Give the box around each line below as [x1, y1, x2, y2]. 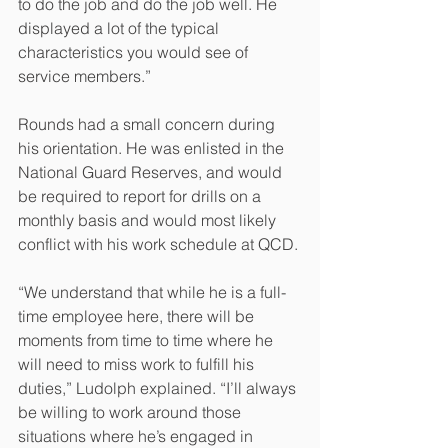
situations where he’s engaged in [18, 425, 257, 446]
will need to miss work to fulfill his [18, 353, 258, 374]
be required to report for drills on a [18, 185, 265, 206]
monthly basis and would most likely [18, 209, 280, 230]
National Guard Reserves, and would [18, 161, 286, 182]
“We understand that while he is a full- [18, 281, 286, 302]
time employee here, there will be [18, 305, 258, 326]
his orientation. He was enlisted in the [18, 137, 288, 158]
